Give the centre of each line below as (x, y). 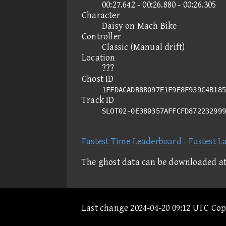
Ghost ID (98, 79)
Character (101, 15)
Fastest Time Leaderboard (132, 142)
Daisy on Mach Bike (139, 26)
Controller (101, 37)
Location (99, 58)
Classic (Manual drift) (144, 47)
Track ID (98, 100)
